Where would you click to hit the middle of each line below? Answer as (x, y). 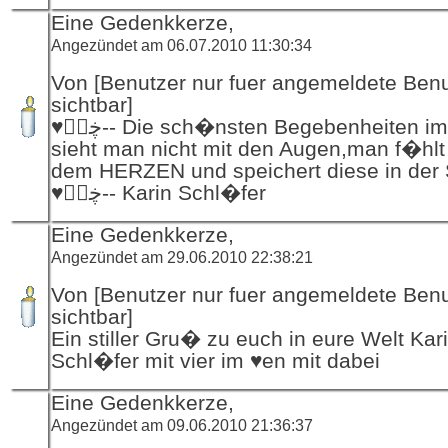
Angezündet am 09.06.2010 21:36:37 (182, 424)
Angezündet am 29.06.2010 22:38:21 (182, 256)
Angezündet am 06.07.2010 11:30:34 (181, 44)
